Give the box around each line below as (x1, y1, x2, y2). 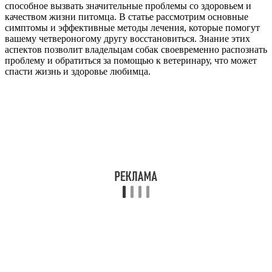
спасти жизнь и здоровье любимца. (5, 66, 151, 76)
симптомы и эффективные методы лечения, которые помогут (5, 22, 260, 33)
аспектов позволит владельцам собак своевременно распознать (5, 44, 267, 55)
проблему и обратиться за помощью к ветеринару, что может (5, 55, 257, 66)
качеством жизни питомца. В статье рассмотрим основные (5, 11, 248, 22)
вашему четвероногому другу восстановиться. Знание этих (5, 33, 250, 44)
